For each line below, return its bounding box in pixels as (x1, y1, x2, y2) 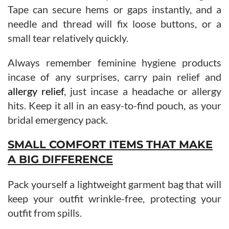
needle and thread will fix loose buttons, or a (8, 17, 221, 30)
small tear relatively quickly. (8, 31, 128, 44)
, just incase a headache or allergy (64, 84, 222, 97)
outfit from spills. (8, 206, 82, 219)
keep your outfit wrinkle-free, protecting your (8, 192, 221, 204)
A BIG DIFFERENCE (8, 152, 113, 166)
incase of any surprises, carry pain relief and (8, 70, 221, 83)
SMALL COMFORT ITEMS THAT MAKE (8, 138, 213, 151)
